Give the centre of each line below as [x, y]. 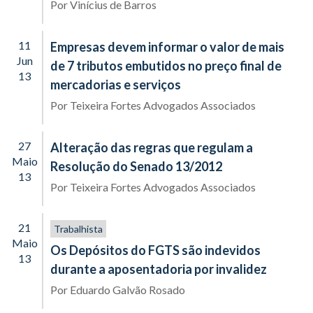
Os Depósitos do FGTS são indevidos [155, 250]
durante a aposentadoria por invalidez [159, 269]
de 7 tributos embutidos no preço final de [166, 66]
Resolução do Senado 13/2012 [136, 166]
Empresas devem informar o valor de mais [167, 47]
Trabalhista [78, 229]
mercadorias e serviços [116, 85]
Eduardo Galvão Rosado [128, 290]
